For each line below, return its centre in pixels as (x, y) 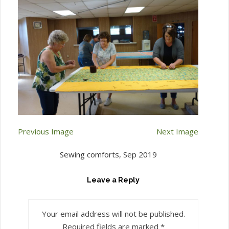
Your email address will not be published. (113, 214)
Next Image (177, 132)
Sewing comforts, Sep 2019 (108, 155)
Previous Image (46, 132)
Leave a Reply (113, 180)
